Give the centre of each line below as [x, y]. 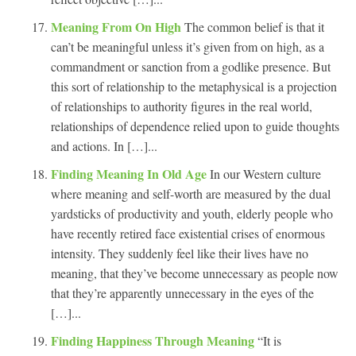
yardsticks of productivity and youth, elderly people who [192, 213]
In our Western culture [265, 173]
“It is [269, 340]
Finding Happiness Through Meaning [154, 340]
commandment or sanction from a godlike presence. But [191, 66]
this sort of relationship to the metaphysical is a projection [194, 86]
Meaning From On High [118, 26]
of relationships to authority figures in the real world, [184, 106]
